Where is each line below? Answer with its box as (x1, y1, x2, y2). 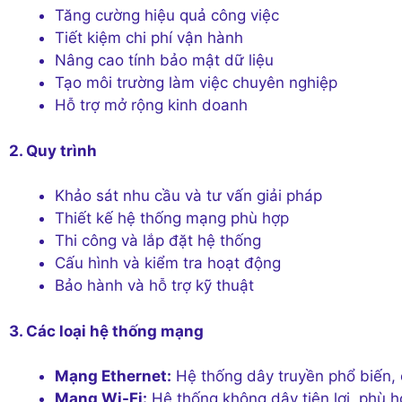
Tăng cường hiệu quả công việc (55, 6, 279, 24)
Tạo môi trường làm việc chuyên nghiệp (55, 74, 337, 92)
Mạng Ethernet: (55, 367, 171, 385)
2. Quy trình (9, 141, 97, 160)
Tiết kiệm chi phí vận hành (55, 29, 243, 47)
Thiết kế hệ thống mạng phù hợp (55, 209, 289, 227)
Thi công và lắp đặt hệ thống (55, 232, 261, 249)
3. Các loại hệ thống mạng (9, 321, 204, 340)
